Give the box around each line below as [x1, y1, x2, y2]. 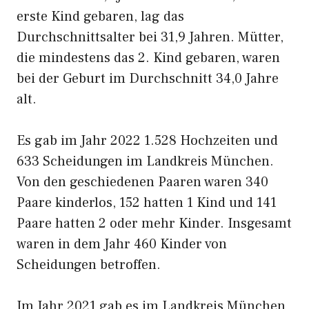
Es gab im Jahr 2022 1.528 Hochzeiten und [17, 132, 278, 150]
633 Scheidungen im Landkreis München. [17, 152, 274, 170]
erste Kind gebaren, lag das [17, 8, 184, 26]
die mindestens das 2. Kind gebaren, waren [17, 49, 280, 67]
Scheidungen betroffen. [17, 256, 161, 274]
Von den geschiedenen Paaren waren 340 [17, 173, 268, 191]
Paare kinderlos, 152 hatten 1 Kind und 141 [17, 194, 277, 212]
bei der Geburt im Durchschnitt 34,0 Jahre [17, 70, 279, 88]
